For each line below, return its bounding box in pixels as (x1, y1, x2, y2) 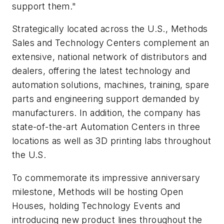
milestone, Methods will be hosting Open (12, 186, 183, 197)
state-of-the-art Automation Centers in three (12, 121, 200, 132)
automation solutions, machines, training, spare (12, 79, 209, 90)
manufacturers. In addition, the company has (12, 107, 201, 118)
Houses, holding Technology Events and (12, 200, 180, 211)
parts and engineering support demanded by (12, 93, 200, 104)
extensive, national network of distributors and (12, 51, 207, 62)
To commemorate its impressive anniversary (12, 172, 200, 183)
